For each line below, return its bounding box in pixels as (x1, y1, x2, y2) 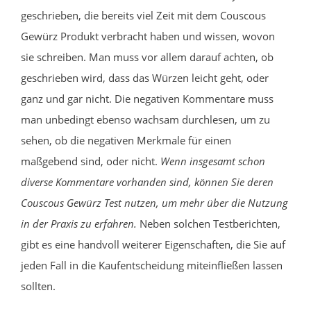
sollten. (21, 278, 56, 293)
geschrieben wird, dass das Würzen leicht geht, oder (21, 70, 269, 85)
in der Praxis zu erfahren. (21, 216, 137, 230)
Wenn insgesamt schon (160, 153, 265, 168)
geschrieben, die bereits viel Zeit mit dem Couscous (21, 8, 266, 22)
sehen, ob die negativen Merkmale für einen (21, 133, 231, 147)
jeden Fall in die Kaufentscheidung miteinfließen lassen (21, 258, 283, 272)
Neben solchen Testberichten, (137, 216, 280, 230)
